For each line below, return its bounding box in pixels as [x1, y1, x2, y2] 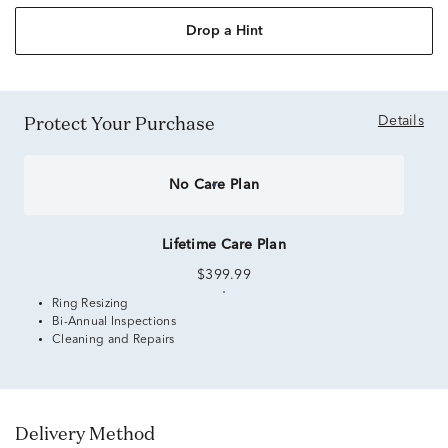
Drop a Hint [185, 24, 263, 38]
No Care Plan [168, 178, 260, 192]
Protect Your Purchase [36, 111, 215, 135]
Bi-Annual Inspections [52, 316, 176, 328]
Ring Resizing [52, 298, 129, 310]
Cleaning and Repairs [52, 334, 175, 346]
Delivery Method [29, 421, 155, 445]
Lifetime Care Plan [161, 238, 287, 252]
